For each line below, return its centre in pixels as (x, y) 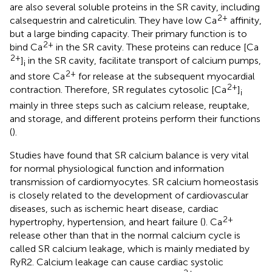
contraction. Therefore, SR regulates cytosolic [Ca (118, 90)
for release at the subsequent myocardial (165, 76)
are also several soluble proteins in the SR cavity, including (135, 7)
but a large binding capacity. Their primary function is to (128, 34)
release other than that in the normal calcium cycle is (125, 236)
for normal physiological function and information (117, 169)
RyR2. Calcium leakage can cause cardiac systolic (117, 262)
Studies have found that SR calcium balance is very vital (129, 155)
